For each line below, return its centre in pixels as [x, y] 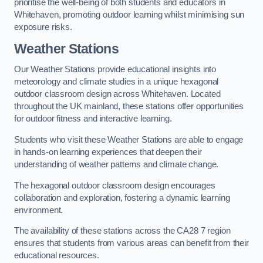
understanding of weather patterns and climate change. [117, 164]
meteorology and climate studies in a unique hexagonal [117, 82]
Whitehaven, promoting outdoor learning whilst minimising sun [129, 15]
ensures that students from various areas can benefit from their [131, 243]
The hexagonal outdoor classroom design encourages [115, 185]
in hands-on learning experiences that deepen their [108, 152]
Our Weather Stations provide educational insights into [115, 70]
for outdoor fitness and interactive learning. [93, 119]
